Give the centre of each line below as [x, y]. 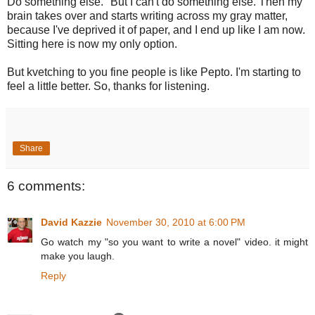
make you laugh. [78, 256]
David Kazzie [71, 223]
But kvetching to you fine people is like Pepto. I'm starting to [154, 72]
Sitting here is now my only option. [92, 44]
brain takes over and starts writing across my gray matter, [147, 15]
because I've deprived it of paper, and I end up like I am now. [156, 30]
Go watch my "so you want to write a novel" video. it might [174, 242]
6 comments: [46, 186]
